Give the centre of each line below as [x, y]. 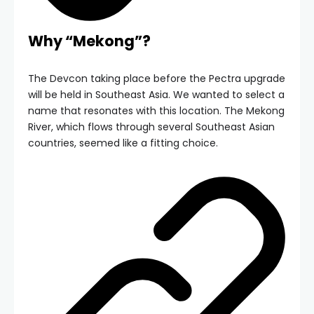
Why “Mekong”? [89, 41]
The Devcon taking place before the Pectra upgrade [157, 79]
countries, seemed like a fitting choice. [123, 143]
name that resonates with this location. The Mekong [156, 111]
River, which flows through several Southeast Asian [151, 127]
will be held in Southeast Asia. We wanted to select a [156, 95]
